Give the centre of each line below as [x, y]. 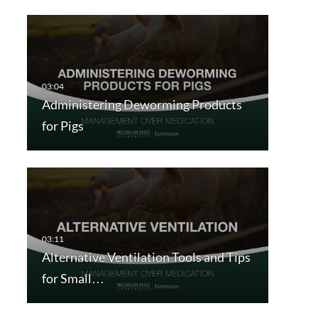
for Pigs [62, 126]
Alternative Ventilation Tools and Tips [146, 257]
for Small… [73, 279]
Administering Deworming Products [142, 105]
